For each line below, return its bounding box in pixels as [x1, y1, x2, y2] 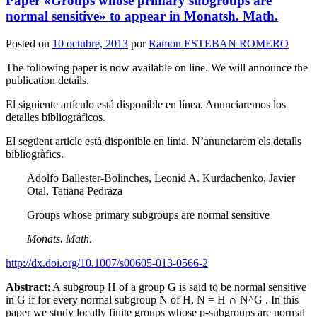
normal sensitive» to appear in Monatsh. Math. [6, 8, 278, 24]
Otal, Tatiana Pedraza [27, 185, 122, 197]
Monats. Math [27, 233, 89, 246]
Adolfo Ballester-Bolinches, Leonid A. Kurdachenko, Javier [27, 172, 295, 185]
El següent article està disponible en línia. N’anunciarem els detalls [6, 135, 301, 148]
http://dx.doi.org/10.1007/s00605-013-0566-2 [6, 257, 208, 270]
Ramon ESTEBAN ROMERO [149, 38, 289, 50]
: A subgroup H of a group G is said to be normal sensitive [47, 281, 306, 294]
